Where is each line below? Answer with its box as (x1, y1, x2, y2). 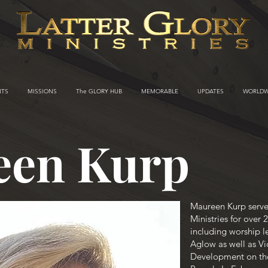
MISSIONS (28, 87, 57, 96)
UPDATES (197, 87, 224, 96)
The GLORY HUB (76, 87, 122, 96)
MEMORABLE (141, 87, 178, 96)
